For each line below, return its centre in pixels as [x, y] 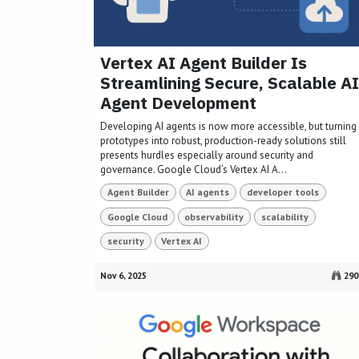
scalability [284, 216]
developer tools [282, 192]
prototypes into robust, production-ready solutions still [223, 141]
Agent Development [178, 103]
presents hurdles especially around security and [207, 155]
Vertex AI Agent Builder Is [204, 63]
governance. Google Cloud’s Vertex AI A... [194, 169]
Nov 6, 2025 [123, 276]
